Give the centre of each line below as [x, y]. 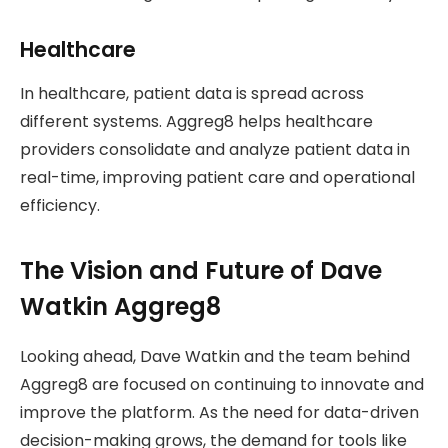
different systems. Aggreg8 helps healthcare [196, 122]
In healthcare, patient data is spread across [192, 94]
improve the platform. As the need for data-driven [219, 412]
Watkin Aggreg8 [120, 306]
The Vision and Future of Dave [201, 270]
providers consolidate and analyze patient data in [215, 150]
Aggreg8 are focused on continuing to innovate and [222, 384]
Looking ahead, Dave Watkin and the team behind [215, 356]
